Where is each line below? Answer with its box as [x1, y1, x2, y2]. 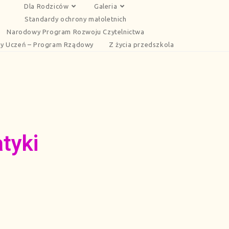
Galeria [94, 3, 118, 10]
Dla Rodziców [24, 3, 69, 10]
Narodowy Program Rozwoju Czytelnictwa [7, 28, 145, 35]
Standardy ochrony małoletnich [25, 15, 127, 22]
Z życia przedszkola [109, 41, 174, 48]
